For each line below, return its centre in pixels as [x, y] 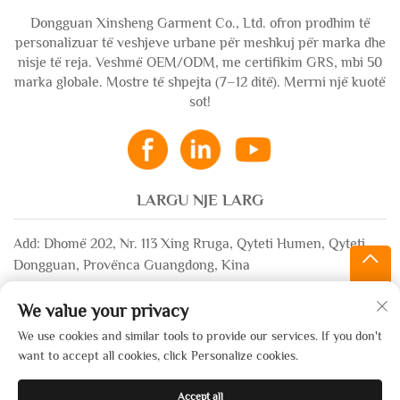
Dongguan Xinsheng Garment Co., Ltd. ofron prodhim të [200, 24]
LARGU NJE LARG [200, 200]
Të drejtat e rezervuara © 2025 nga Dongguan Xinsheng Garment [200, 386]
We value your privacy [103, 311]
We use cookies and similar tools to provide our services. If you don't [200, 336]
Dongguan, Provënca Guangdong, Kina [132, 266]
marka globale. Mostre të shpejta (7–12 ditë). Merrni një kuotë [200, 83]
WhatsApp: [48, 326]
